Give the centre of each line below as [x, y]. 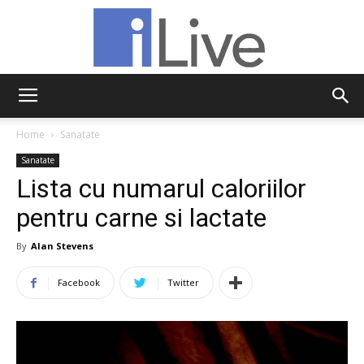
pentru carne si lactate [141, 218]
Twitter [183, 283]
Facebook [79, 283]
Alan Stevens [62, 246]
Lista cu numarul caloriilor [161, 189]
